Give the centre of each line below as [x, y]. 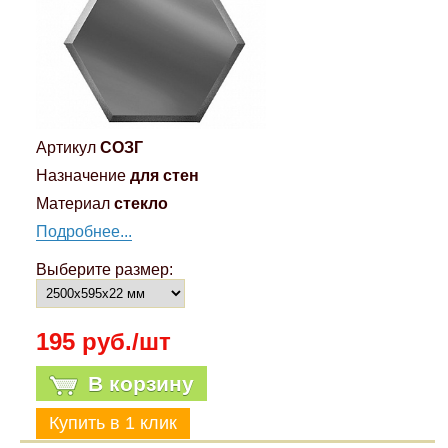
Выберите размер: [104, 269]
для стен [164, 175]
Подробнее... [83, 231]
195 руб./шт [103, 341]
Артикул [65, 147]
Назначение [80, 175]
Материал [72, 203]
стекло [140, 203]
